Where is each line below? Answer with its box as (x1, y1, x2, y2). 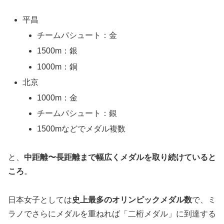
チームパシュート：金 (37, 31, 117, 40)
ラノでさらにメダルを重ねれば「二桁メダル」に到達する (8, 209, 216, 218)
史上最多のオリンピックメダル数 (72, 195, 192, 204)
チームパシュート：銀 (37, 109, 117, 118)
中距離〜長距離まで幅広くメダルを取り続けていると (24, 153, 216, 162)
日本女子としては (8, 195, 72, 204)
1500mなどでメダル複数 (37, 124, 126, 133)
